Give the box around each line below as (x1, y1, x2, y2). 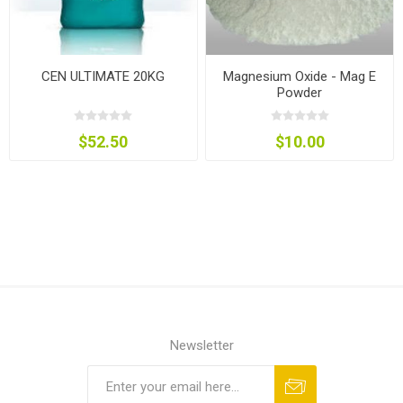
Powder (277, 84, 323, 101)
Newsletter (169, 337, 234, 354)
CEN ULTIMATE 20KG (41, 67, 166, 85)
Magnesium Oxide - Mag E (223, 67, 377, 85)
